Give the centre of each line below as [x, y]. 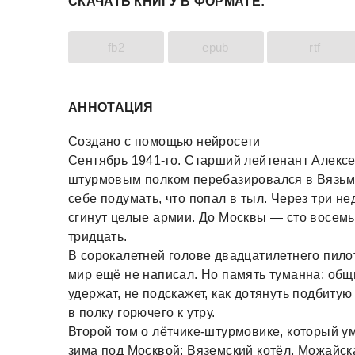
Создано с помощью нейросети [164, 141]
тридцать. [98, 237]
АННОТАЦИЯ [111, 107]
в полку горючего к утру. [142, 313]
